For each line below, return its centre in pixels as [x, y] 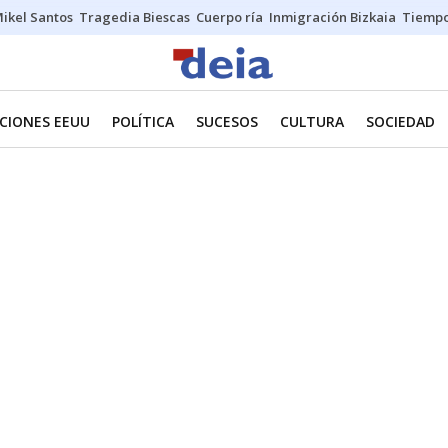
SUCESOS [227, 121]
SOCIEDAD [400, 121]
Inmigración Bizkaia [332, 17]
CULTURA [312, 121]
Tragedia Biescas [134, 17]
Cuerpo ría [229, 17]
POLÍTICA [143, 121]
